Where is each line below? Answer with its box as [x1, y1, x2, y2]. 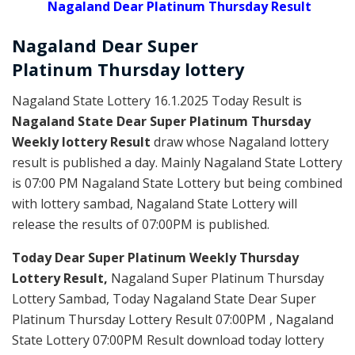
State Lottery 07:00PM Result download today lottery [12, 330, 324, 349]
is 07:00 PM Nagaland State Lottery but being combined [12, 174, 342, 192]
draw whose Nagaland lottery [154, 132, 329, 151]
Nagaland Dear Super [12, 33, 198, 57]
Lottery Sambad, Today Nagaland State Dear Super [12, 289, 316, 307]
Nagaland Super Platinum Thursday [111, 269, 324, 287]
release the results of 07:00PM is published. [12, 215, 269, 233]
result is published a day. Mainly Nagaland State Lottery [12, 153, 342, 171]
